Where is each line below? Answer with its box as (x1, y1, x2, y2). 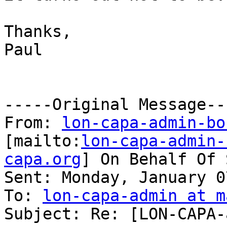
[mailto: (4, 132, 81, 150)
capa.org (4, 150, 81, 169)
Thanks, (4, 22, 71, 41)
